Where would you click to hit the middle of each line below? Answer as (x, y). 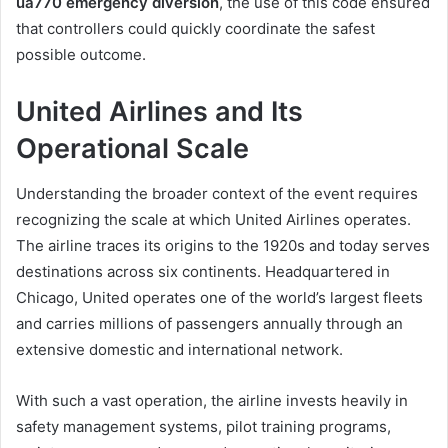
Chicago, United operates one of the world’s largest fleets (219, 297)
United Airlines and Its (159, 112)
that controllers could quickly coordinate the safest (195, 29)
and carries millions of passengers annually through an (209, 323)
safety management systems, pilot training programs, (203, 426)
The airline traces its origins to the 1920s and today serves (223, 245)
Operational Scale (132, 149)
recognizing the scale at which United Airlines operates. (213, 219)
